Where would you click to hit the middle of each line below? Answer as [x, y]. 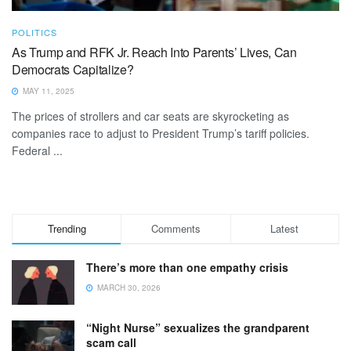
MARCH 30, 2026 [128, 287]
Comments [175, 228]
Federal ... [37, 150]
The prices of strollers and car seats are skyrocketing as [150, 116]
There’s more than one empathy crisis [187, 267]
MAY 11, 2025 [47, 90]
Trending [67, 228]
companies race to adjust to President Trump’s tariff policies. [161, 133]
